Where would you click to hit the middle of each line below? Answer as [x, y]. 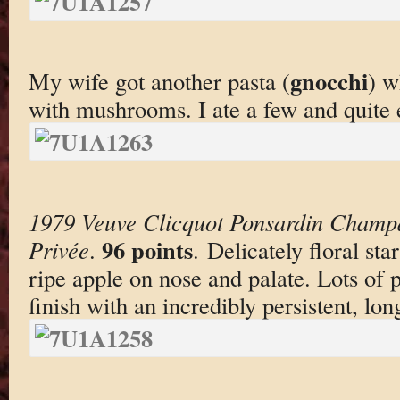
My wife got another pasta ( [159, 81]
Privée [58, 250]
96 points [147, 250]
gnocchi [329, 81]
